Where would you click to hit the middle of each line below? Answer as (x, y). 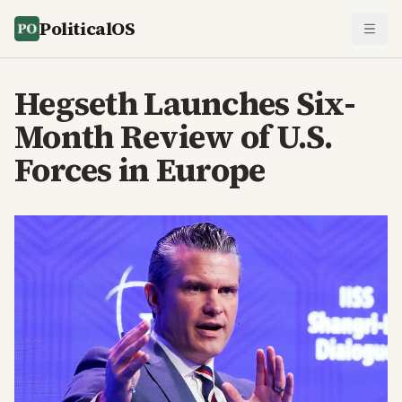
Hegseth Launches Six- (185, 104)
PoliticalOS (87, 29)
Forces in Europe (140, 170)
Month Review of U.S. (174, 137)
